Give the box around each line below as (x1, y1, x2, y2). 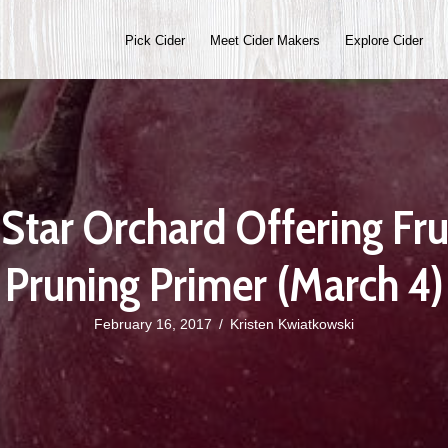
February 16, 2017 (94, 315, 212, 332)
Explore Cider (344, 32, 423, 48)
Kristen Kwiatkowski (230, 315, 354, 332)
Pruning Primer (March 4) (4, 254, 444, 313)
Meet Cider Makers (209, 32, 320, 48)
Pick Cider (124, 32, 185, 48)
